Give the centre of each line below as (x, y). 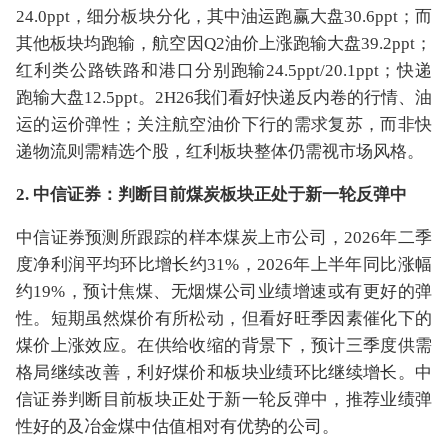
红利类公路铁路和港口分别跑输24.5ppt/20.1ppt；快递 (224, 70)
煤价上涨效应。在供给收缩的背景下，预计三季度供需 (224, 345)
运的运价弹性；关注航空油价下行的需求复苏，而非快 (224, 124)
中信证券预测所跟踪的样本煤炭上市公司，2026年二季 (224, 237)
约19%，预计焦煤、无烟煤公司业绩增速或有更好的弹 (224, 291)
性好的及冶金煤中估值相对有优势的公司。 (177, 426)
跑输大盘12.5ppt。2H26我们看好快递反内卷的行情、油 (224, 97)
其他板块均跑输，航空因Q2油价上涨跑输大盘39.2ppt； (224, 43)
